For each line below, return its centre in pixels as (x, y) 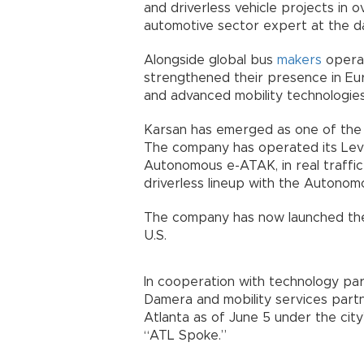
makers (299, 60)
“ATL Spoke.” (185, 335)
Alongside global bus (210, 60)
